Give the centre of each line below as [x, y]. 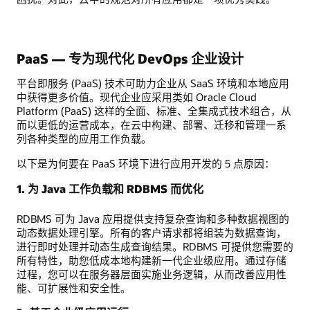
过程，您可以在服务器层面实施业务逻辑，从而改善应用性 [152, 274]
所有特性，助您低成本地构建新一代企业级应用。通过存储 [152, 260]
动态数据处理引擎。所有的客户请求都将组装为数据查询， [152, 232]
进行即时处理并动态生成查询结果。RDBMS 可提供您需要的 [155, 246]
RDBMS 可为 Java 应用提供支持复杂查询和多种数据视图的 [153, 218]
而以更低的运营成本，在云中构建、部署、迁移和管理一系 [152, 124]
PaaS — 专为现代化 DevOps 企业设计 [130, 58]
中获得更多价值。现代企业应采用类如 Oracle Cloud [137, 97]
